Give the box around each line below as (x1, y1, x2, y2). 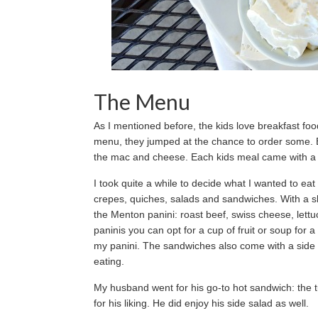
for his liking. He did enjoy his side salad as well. (94, 297, 312, 309)
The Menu (94, 89, 190, 114)
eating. (94, 256, 127, 267)
